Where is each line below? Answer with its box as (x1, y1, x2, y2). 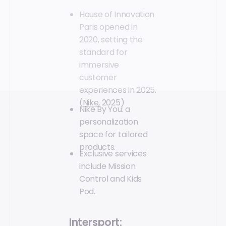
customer (79, 72, 117, 84)
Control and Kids (79, 173, 142, 185)
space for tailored (79, 129, 148, 141)
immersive (79, 59, 120, 71)
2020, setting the (79, 34, 143, 46)
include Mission (79, 160, 136, 173)
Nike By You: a (79, 103, 130, 116)
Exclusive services (79, 148, 147, 160)
